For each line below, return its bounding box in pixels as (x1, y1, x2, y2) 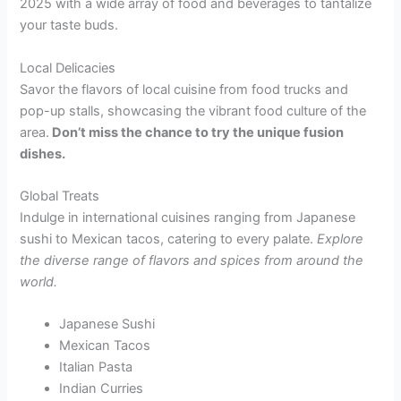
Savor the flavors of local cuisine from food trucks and (20, 81, 349, 98)
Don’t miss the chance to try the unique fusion (49, 124, 345, 141)
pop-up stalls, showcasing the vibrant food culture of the (20, 102, 367, 119)
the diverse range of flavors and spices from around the (20, 252, 364, 269)
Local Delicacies (20, 59, 116, 76)
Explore (313, 230, 364, 247)
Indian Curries (59, 380, 144, 397)
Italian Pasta (59, 359, 133, 376)
